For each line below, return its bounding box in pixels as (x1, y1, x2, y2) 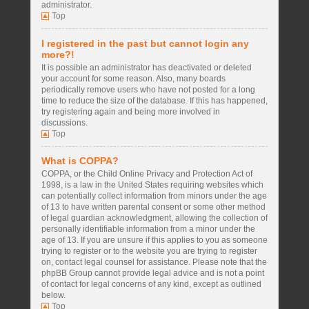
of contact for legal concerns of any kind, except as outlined (41, 279, 261, 290)
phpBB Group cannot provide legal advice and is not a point (41, 268, 264, 279)
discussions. (41, 117, 88, 128)
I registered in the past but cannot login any (41, 37, 249, 49)
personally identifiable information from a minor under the (41, 224, 255, 235)
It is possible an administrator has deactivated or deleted (41, 62, 252, 72)
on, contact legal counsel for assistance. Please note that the (41, 257, 267, 268)
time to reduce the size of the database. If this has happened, (41, 95, 268, 106)
